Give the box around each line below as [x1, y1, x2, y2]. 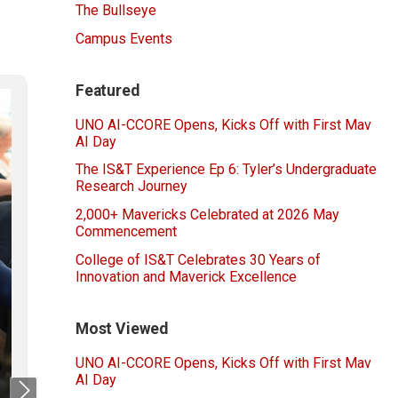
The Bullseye [76, 2, 156, 20]
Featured [76, 81, 139, 99]
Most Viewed [76, 319, 169, 338]
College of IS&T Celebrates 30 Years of [76, 251, 321, 269]
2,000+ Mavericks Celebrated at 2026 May [76, 206, 339, 224]
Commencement [76, 223, 177, 241]
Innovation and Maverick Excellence [76, 268, 297, 286]
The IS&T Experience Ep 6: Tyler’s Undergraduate [76, 161, 377, 179]
